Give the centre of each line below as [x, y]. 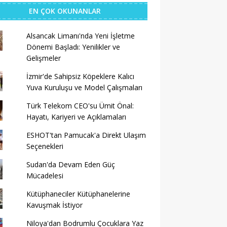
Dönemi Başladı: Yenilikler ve [73, 47]
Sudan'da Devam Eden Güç [70, 164]
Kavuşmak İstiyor [54, 205]
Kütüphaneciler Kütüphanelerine [78, 194]
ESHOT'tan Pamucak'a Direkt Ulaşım [86, 135]
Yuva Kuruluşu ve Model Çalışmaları [84, 87]
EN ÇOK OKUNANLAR [65, 11]
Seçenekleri [45, 146]
